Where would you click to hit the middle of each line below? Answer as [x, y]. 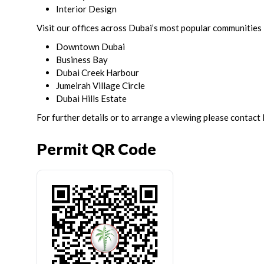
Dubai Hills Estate [91, 99]
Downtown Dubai [90, 47]
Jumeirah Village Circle [100, 86]
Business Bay [82, 60]
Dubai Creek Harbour [98, 73]
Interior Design [86, 9]
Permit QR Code [96, 148]
